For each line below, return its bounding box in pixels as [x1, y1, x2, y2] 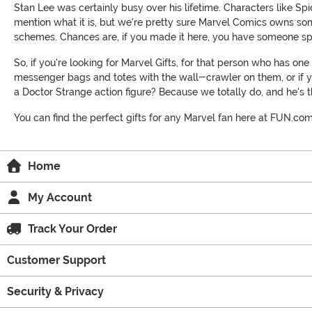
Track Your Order [28, 222, 117, 236]
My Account [28, 191, 92, 205]
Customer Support [7, 253, 106, 267]
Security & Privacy [7, 285, 104, 299]
